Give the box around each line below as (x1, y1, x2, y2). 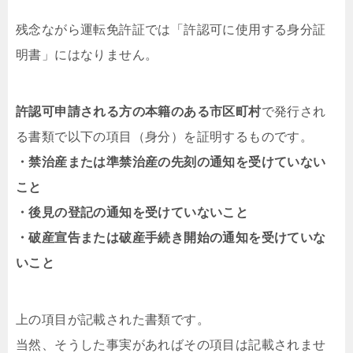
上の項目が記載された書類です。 (16, 313, 210, 326)
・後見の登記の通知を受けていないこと (16, 206, 249, 219)
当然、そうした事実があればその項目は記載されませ (16, 338, 326, 351)
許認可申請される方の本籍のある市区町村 (16, 105, 262, 118)
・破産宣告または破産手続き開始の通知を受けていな (16, 231, 326, 244)
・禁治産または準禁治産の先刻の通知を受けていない (16, 155, 326, 169)
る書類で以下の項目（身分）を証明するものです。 (16, 130, 314, 143)
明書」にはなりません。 (16, 48, 158, 61)
